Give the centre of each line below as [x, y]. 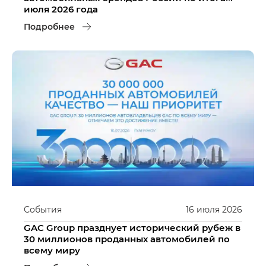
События [43, 210]
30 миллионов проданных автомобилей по [127, 239]
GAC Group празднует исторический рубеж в [132, 228]
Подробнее [49, 26]
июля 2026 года [61, 9]
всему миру [52, 250]
